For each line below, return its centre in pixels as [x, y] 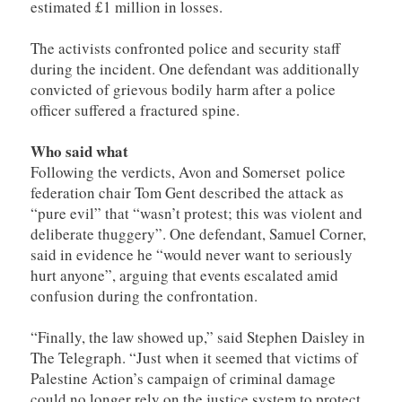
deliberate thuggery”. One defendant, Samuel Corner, [198, 233]
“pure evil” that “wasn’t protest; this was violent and [197, 213]
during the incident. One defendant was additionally [195, 68]
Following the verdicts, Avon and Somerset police [188, 171]
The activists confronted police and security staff [185, 48]
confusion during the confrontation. [144, 295]
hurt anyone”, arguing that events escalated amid [184, 275]
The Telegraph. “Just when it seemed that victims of [194, 357]
